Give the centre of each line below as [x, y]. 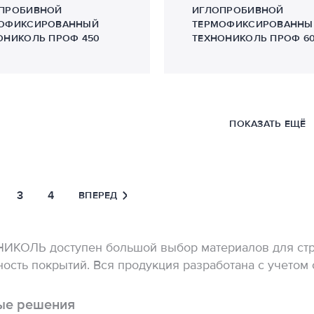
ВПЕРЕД [98, 195]
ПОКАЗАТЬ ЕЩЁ [268, 124]
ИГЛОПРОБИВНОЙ [238, 10]
